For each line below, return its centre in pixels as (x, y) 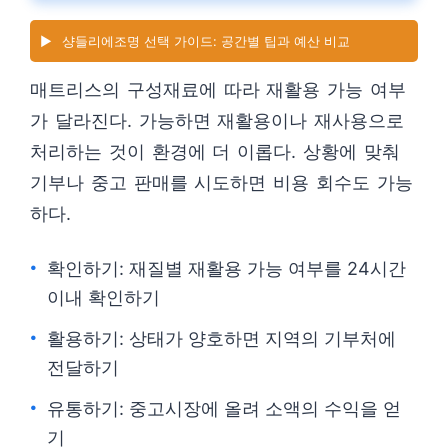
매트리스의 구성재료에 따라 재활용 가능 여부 (218, 89)
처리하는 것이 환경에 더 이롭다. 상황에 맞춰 (215, 151)
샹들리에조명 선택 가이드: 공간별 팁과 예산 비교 (206, 41)
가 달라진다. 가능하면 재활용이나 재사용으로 (217, 120)
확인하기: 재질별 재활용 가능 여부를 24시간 (226, 268)
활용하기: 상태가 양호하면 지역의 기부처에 (221, 338)
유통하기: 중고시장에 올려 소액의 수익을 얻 (224, 408)
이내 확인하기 (103, 297)
